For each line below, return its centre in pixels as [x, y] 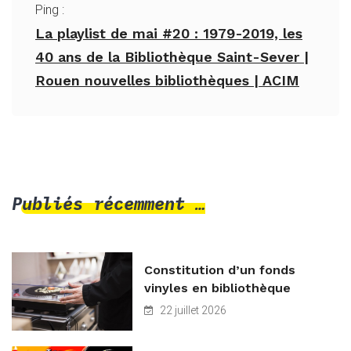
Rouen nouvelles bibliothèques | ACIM [167, 80]
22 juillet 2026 [192, 310]
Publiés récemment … [109, 203]
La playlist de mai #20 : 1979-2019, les [169, 33]
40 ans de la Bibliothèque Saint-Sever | [172, 56]
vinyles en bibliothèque [217, 288]
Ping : [50, 9]
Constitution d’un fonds [220, 270]
